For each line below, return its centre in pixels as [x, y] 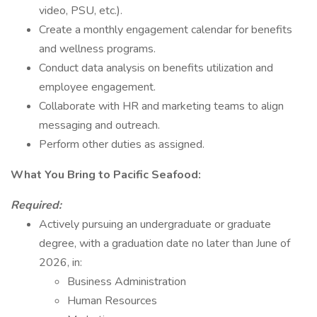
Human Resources [112, 301]
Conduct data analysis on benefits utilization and [156, 68]
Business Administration [127, 282]
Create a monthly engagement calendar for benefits [166, 30]
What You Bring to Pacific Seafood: [106, 175]
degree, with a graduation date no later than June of [165, 243]
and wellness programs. [97, 49]
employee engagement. [97, 87]
